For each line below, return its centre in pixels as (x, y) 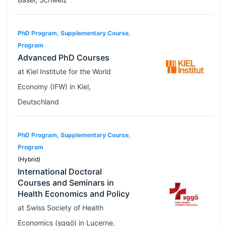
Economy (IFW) (42, 87)
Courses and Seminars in (66, 183)
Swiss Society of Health (65, 208)
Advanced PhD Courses (63, 58)
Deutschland (38, 102)
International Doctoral (60, 172)
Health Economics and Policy (73, 194)
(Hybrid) (29, 159)
